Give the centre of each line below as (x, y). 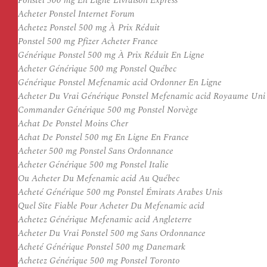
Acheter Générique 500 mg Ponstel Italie (93, 165)
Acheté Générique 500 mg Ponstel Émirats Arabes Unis (120, 192)
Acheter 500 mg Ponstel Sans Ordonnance (96, 151)
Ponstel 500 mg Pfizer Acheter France (88, 41)
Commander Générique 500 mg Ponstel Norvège (108, 110)
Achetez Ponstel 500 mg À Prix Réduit (89, 28)
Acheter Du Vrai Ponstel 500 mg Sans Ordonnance (112, 233)
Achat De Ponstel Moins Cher (73, 124)
